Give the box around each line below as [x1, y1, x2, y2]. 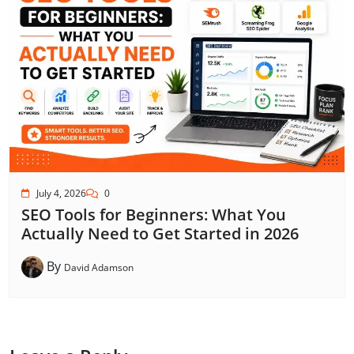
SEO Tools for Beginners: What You [21, 204, 286, 226]
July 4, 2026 [36, 186, 86, 201]
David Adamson [64, 260, 134, 274]
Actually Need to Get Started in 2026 [21, 223, 299, 245]
